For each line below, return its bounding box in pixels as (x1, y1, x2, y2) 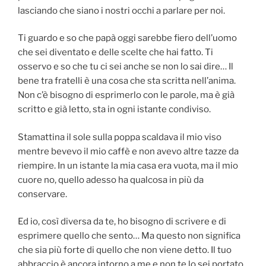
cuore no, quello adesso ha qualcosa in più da (18, 174, 204, 185)
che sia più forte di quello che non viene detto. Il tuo (18, 245, 232, 256)
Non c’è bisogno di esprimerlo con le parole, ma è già (18, 90, 235, 101)
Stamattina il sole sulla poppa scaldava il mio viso (18, 131, 221, 142)
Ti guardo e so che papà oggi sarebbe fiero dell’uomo (18, 33, 237, 44)
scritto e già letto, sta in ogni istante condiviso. (18, 104, 211, 115)
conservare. (18, 188, 67, 199)
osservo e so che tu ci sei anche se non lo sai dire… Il (18, 61, 233, 72)
